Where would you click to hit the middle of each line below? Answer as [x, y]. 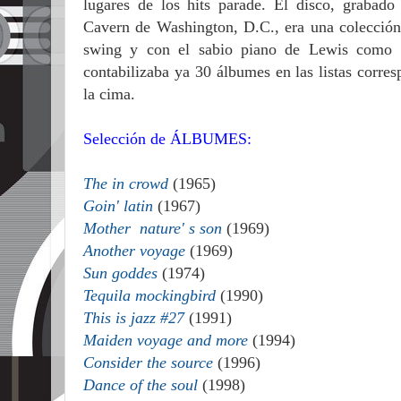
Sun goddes [120, 273]
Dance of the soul [141, 385]
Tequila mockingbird [149, 295]
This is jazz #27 [134, 318]
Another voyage [134, 251]
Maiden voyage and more [166, 340]
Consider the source [148, 363]
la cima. [109, 94]
